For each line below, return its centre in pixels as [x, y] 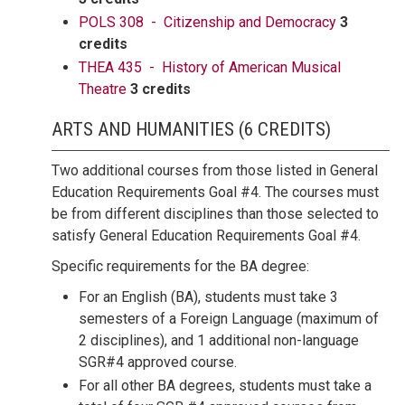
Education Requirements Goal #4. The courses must [215, 192]
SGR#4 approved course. [158, 362]
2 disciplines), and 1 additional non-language [219, 340]
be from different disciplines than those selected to [215, 214]
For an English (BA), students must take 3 [208, 297]
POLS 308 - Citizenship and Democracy [207, 22]
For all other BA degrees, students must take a [225, 386]
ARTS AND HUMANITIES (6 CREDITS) [191, 129]
